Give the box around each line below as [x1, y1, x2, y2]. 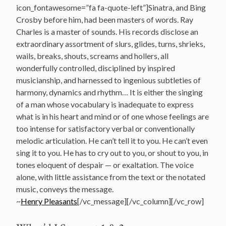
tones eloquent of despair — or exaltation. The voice [16, 159, 194, 169]
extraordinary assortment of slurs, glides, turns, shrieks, [16, 38, 205, 48]
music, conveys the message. [16, 184, 114, 194]
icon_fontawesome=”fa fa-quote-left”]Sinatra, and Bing [16, 2, 206, 12]
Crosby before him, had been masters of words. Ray [16, 14, 193, 24]
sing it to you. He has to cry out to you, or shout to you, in [16, 147, 208, 157]
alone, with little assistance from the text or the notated [16, 172, 205, 182]
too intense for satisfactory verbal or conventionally [16, 123, 195, 133]
